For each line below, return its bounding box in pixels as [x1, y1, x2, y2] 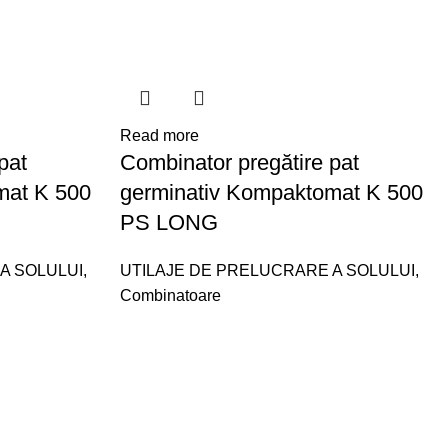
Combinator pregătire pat [120, 150, 360, 175]
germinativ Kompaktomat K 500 [120, 180, 424, 205]
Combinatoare [120, 287, 222, 304]
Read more [120, 127, 200, 144]
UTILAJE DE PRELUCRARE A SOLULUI [120, 262, 416, 279]
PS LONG [120, 210, 219, 235]
